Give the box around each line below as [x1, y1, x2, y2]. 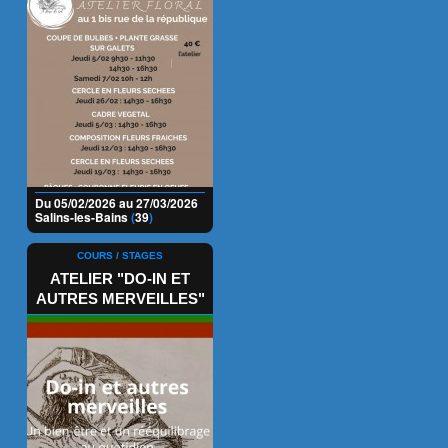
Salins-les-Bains [35, 208, 131, 227]
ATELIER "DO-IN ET [50, 270, 190, 288]
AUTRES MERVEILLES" [35, 290, 205, 308]
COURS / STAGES [77, 250, 163, 262]
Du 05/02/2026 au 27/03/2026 [35, 194, 198, 213]
